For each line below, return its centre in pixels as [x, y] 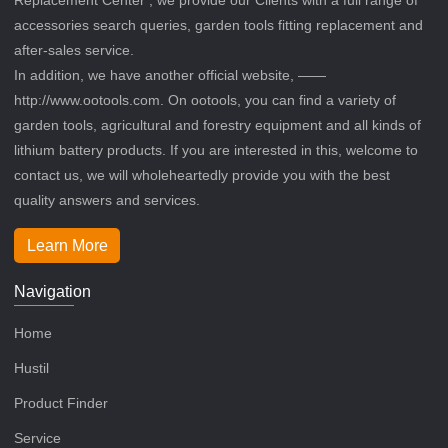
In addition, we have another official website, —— [170, 74]
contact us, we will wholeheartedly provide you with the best [202, 174]
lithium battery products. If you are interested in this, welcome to [216, 149]
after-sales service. [74, 49]
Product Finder [61, 402]
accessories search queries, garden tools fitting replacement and [219, 24]
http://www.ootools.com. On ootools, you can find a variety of [205, 99]
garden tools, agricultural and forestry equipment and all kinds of [218, 124]
